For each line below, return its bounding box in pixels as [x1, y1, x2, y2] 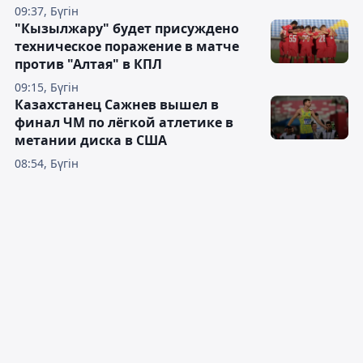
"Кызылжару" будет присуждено [15, 19, 239, 37]
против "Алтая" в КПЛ [15, 55, 162, 73]
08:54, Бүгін [15, 156, 79, 171]
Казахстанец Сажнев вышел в [15, 96, 219, 113]
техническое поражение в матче [15, 37, 239, 55]
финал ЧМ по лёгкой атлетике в [15, 113, 233, 131]
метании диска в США [15, 131, 167, 149]
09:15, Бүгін [15, 79, 79, 95]
